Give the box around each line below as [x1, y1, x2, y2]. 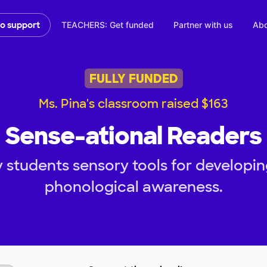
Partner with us [173, 20, 233, 30]
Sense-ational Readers [5, 120, 262, 152]
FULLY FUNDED [89, 70, 178, 86]
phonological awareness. [44, 178, 223, 197]
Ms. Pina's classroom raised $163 [39, 96, 228, 112]
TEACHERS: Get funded [61, 20, 154, 30]
